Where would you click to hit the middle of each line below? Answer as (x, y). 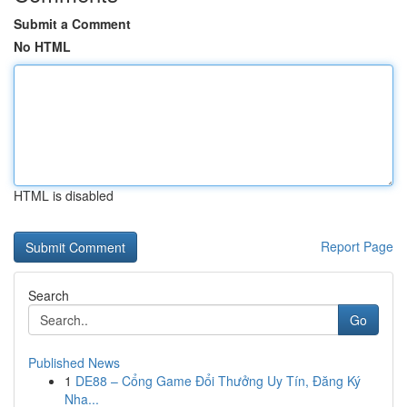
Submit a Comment (72, 24)
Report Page (357, 246)
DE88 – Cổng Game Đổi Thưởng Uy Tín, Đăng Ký (218, 381)
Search (49, 295)
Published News (74, 362)
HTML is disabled (64, 195)
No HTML (42, 46)
